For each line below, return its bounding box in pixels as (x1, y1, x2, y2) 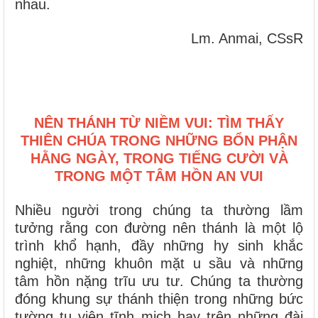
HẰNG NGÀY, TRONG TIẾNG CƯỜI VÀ (30, 150, 288, 167)
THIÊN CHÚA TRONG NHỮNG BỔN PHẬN (21, 133, 297, 149)
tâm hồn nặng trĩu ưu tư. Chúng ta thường (15, 273, 303, 290)
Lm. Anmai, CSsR (191, 31, 303, 47)
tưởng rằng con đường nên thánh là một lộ (15, 220, 303, 236)
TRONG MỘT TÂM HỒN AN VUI (55, 168, 263, 185)
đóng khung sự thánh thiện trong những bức (15, 291, 303, 307)
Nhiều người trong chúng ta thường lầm (15, 202, 303, 219)
